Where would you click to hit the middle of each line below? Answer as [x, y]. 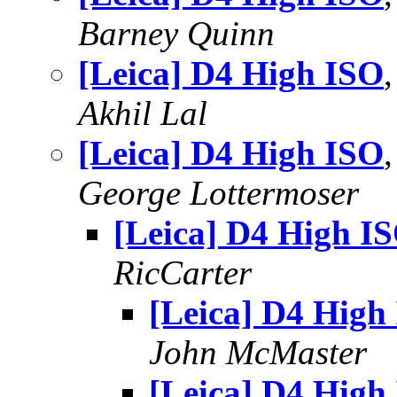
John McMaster [258, 352]
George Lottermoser [218, 193]
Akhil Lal [143, 113]
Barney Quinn [176, 33]
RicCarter [183, 272]
